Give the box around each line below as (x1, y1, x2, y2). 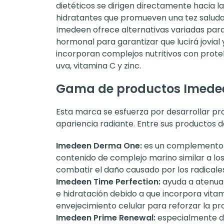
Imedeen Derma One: (56, 139, 142, 151)
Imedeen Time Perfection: (56, 175, 160, 187)
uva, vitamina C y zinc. (56, 59, 141, 71)
